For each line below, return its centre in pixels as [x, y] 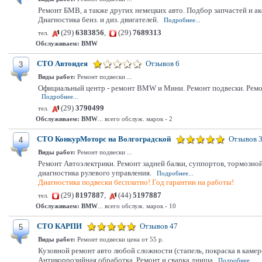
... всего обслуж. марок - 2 [135, 119]
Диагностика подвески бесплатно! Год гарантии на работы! [136, 182]
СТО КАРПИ [59, 226]
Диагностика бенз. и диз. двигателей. [98, 20]
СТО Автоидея [62, 63]
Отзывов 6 [163, 63]
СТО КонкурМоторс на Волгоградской [104, 139]
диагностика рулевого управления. [95, 173]
